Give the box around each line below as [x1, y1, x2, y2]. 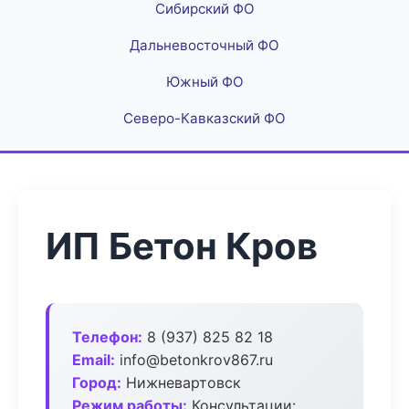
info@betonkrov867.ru [115, 351, 273, 369]
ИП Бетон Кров [46, 224, 318, 268]
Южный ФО [165, 73, 244, 90]
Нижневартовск [121, 373, 241, 392]
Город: [72, 373, 121, 392]
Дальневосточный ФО [130, 37, 279, 54]
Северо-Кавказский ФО [123, 110, 286, 127]
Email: [72, 351, 115, 369]
